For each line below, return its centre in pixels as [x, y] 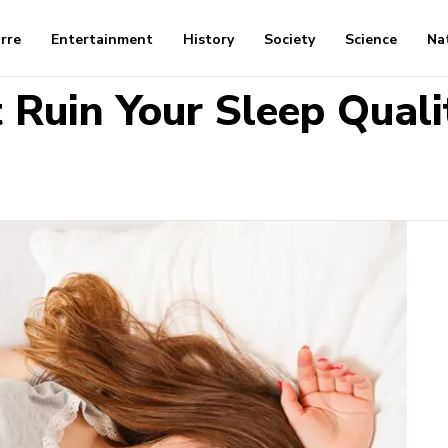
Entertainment [102, 40]
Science [371, 40]
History [209, 40]
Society [290, 40]
